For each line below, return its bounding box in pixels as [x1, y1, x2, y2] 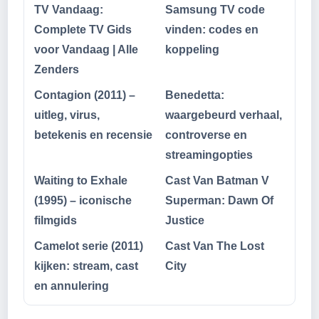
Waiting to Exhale [34, 174, 127, 187]
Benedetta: [165, 89, 224, 102]
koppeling [165, 43, 219, 56]
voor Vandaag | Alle [34, 43, 138, 56]
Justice [165, 214, 204, 227]
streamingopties [165, 149, 253, 162]
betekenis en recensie [34, 129, 152, 142]
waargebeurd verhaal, [165, 109, 282, 122]
